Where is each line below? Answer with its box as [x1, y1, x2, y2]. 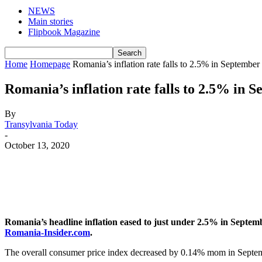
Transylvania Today [5, 119, 78, 129]
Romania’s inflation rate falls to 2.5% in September [73, 59, 260, 69]
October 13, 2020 [5, 140, 70, 150]
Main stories [28, 16, 73, 26]
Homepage [30, 59, 70, 69]
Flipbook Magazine [28, 27, 100, 37]
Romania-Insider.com [5, 227, 90, 237]
